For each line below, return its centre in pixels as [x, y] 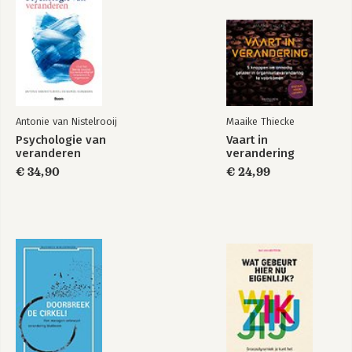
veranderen [48, 153]
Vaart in [247, 139]
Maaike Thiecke [260, 121]
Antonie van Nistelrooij [66, 121]
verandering [260, 153]
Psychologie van [61, 139]
